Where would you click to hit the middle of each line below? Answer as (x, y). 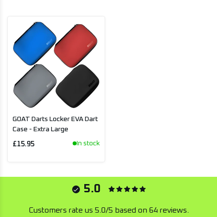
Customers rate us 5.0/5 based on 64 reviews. (108, 210)
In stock (88, 143)
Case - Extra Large (40, 129)
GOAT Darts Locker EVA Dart (55, 119)
